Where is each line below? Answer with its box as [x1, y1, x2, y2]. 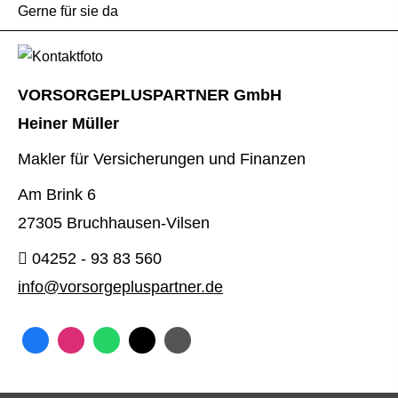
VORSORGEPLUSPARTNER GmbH [18, 86, 286, 104]
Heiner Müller [18, 115, 119, 132]
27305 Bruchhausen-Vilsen [18, 214, 210, 232]
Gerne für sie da [18, 4, 118, 19]
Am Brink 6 [18, 186, 96, 203]
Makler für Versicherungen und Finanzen [18, 150, 306, 168]
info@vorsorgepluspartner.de [18, 278, 223, 296]
